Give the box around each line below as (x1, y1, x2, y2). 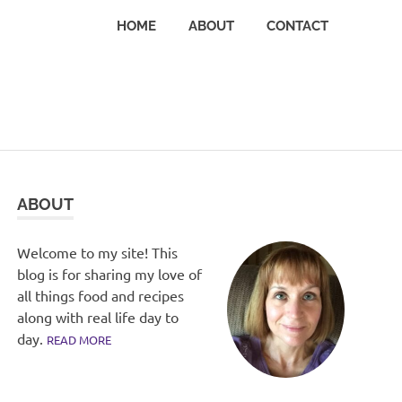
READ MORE (47, 331, 112, 347)
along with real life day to (17, 307, 179, 326)
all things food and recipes (17, 285, 185, 304)
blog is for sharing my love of (17, 264, 203, 283)
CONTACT (267, 18, 328, 34)
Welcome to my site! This (17, 242, 179, 261)
